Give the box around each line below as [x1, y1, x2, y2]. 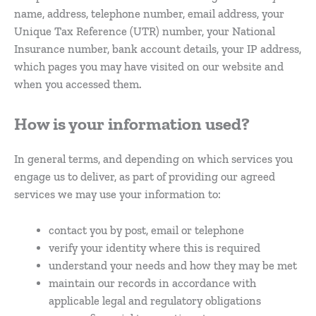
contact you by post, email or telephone [49, 223, 245, 237]
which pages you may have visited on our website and [14, 60, 284, 74]
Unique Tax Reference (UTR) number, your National [14, 25, 275, 39]
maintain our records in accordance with [49, 276, 257, 290]
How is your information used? [14, 113, 250, 134]
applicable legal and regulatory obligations [49, 293, 262, 308]
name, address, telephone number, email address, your [14, 7, 284, 21]
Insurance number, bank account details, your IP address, [14, 42, 301, 56]
